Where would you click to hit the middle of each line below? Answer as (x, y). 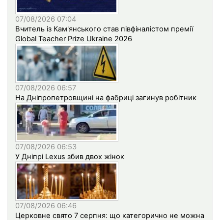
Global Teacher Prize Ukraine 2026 (74, 39)
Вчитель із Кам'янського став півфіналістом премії (104, 29)
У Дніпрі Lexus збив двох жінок (70, 157)
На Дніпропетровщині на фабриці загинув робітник (106, 98)
